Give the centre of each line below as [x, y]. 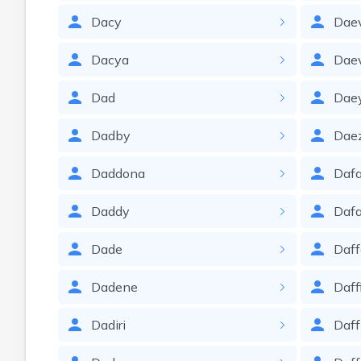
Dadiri [108, 325]
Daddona [118, 173]
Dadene [114, 287]
